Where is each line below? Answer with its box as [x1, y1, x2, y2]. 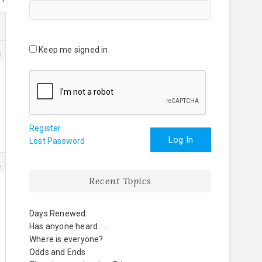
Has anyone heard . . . [29, 222, 109, 231]
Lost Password [29, 136, 85, 146]
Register [29, 123, 61, 133]
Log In [168, 135, 193, 145]
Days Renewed [29, 209, 86, 218]
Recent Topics [89, 175, 151, 187]
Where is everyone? [29, 235, 104, 244]
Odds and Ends [29, 247, 86, 257]
